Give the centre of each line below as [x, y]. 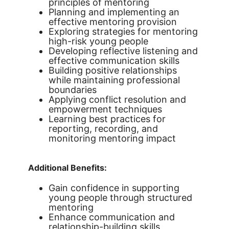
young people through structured [120, 198]
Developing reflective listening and [123, 51]
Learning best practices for [107, 119]
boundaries [73, 90]
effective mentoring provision [113, 22]
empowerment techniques [105, 109]
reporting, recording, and [103, 129]
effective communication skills [114, 61]
